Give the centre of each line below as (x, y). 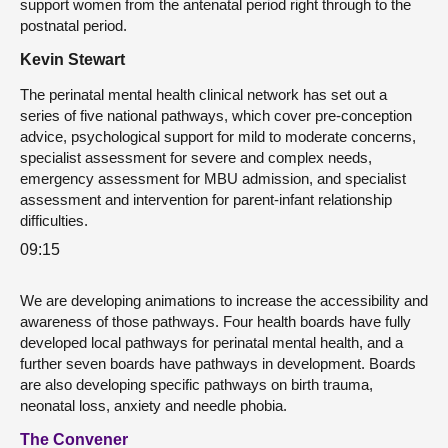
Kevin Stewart (72, 60)
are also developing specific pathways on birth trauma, (196, 384)
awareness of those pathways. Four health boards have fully (215, 321)
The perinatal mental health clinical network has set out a (203, 95)
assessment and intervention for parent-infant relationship (206, 200)
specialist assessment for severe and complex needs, (196, 158)
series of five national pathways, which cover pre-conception (216, 116)
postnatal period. (73, 26)
